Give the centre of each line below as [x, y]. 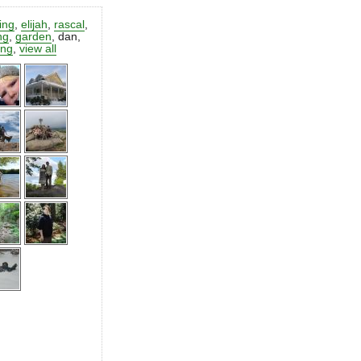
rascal [70, 24]
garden [34, 36]
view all [38, 48]
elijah [35, 24]
